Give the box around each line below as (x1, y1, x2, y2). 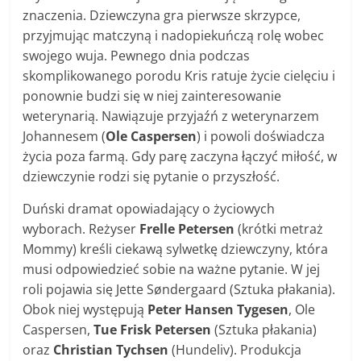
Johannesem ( (23, 127, 106, 145)
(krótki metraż (234, 219, 324, 238)
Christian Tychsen (53, 340, 169, 359)
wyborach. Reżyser (23, 219, 140, 238)
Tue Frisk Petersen (93, 320, 212, 338)
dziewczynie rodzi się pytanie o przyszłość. (23, 167, 280, 185)
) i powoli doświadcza (197, 127, 326, 145)
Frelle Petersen (139, 219, 235, 238)
